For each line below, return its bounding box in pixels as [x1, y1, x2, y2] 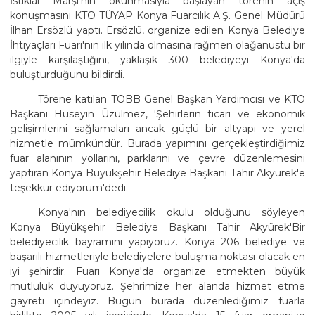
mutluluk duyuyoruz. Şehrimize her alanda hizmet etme [10, 279, 305, 292]
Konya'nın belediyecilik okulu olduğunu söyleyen [38, 205, 305, 219]
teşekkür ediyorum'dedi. [10, 181, 128, 194]
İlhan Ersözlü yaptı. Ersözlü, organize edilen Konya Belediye [10, 23, 305, 37]
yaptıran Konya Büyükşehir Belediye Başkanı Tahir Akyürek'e [10, 166, 305, 179]
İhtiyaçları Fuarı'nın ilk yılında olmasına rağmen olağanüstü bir [10, 38, 305, 51]
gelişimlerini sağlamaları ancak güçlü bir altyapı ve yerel [10, 122, 305, 135]
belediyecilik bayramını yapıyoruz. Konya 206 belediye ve [10, 235, 305, 248]
